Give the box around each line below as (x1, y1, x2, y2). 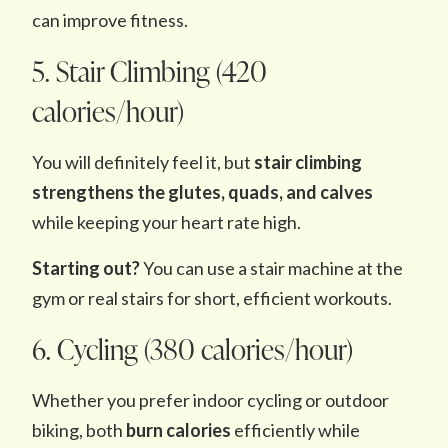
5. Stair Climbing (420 (32, 52, 267, 90)
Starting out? (32, 257, 140, 279)
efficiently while (231, 419, 360, 441)
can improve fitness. (32, 9, 188, 31)
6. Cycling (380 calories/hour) (32, 330, 353, 368)
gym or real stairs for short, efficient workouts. (32, 287, 392, 309)
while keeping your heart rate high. (32, 211, 301, 233)
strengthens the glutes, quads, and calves (32, 181, 373, 203)
